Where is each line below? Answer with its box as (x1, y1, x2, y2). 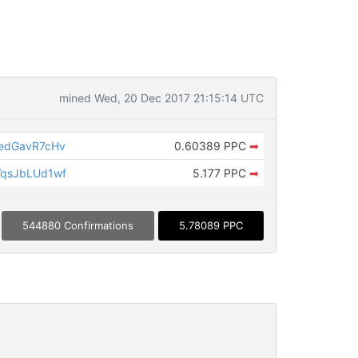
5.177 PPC (192, 166, 249, 180)
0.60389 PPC (173, 139, 249, 153)
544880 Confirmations (22, 219, 133, 233)
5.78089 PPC (178, 219, 243, 233)
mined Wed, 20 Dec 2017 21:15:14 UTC (58, 91, 264, 105)
